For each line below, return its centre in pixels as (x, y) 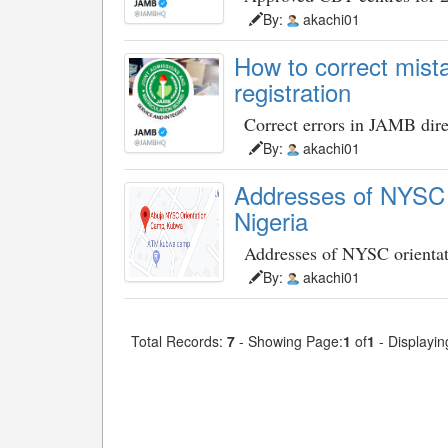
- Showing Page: (289, 341)
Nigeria (271, 220)
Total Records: (177, 341)
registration (292, 91)
